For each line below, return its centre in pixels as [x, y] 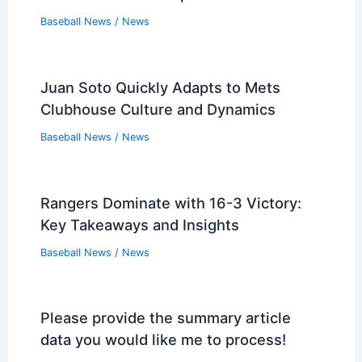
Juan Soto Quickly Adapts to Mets [160, 87]
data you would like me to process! [163, 340]
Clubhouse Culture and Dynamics [158, 109]
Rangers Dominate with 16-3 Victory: [170, 202]
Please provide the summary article [165, 318]
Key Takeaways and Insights [139, 224]
